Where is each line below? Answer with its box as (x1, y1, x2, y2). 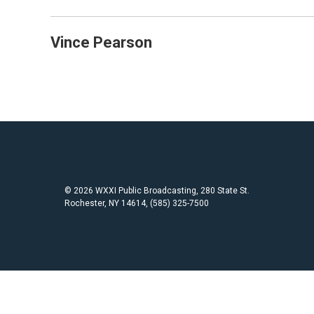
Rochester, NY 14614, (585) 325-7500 (64, 198, 209, 208)
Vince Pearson (50, 34, 152, 51)
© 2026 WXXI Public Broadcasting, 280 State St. (64, 186, 250, 196)
